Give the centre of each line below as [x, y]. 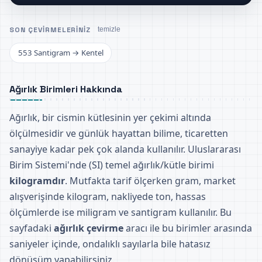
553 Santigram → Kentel [61, 53]
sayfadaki [32, 228]
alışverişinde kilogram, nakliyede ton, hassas [108, 196]
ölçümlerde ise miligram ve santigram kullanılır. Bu [120, 212]
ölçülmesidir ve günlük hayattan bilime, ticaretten [119, 133]
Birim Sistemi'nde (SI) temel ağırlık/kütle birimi [112, 165]
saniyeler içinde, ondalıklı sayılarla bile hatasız [110, 244]
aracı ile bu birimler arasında [188, 228]
